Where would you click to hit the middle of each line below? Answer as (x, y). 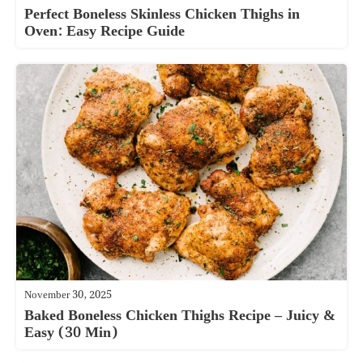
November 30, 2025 (68, 296)
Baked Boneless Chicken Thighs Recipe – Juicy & (180, 316)
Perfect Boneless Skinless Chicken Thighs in (162, 15)
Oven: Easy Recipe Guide (105, 32)
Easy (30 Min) (71, 333)
